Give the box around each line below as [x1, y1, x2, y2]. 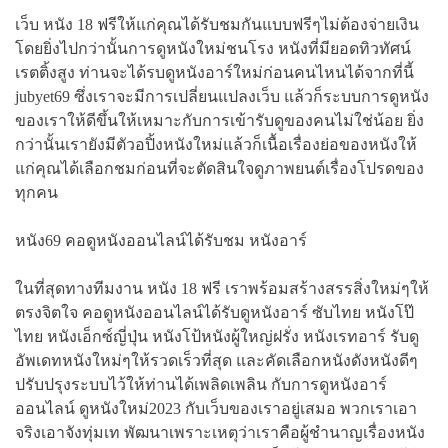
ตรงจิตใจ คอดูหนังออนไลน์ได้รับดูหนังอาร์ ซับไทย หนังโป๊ [15, 303, 414, 321]
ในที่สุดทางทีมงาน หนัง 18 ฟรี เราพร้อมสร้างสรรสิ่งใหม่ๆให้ [15, 279, 429, 297]
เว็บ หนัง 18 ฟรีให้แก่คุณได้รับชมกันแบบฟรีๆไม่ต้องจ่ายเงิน [15, 15, 419, 33]
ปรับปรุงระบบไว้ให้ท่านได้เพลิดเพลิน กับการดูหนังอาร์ [15, 375, 387, 393]
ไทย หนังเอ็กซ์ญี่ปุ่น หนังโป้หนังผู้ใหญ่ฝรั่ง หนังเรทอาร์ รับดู [15, 327, 419, 345]
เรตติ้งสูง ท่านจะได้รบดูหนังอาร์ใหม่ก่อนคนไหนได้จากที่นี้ [15, 63, 414, 81]
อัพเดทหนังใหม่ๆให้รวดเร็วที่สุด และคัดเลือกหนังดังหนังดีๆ [15, 351, 418, 369]
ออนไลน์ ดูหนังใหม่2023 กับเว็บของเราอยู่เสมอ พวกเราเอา [15, 399, 417, 417]
